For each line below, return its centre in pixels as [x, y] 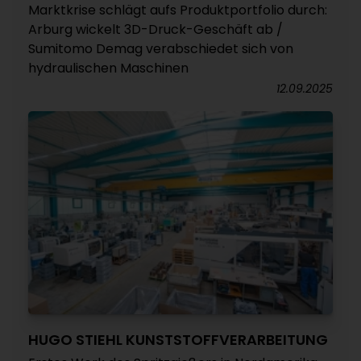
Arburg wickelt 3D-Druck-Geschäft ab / [156, 29]
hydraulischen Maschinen [108, 68]
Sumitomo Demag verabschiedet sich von [161, 49]
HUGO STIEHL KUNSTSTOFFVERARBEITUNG [178, 340]
